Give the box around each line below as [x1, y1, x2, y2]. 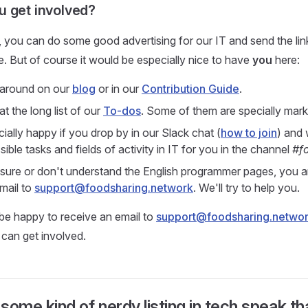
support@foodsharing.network [34, 181, 193, 195]
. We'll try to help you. [193, 181, 300, 195]
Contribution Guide [142, 82, 239, 96]
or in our [96, 82, 142, 96]
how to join [221, 126, 277, 140]
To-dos [103, 104, 141, 118]
